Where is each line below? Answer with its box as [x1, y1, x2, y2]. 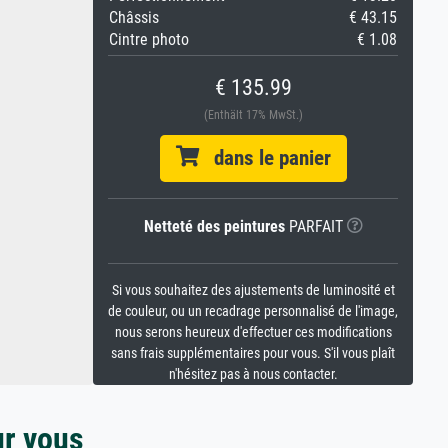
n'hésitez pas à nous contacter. [168, 366, 338, 383]
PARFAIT [284, 217, 343, 236]
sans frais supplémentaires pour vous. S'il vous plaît [111, 345, 395, 362]
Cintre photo [109, 30, 189, 49]
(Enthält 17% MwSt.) [203, 108, 303, 122]
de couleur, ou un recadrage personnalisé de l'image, [108, 303, 398, 320]
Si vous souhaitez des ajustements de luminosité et [111, 282, 395, 299]
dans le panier [198, 146, 331, 170]
